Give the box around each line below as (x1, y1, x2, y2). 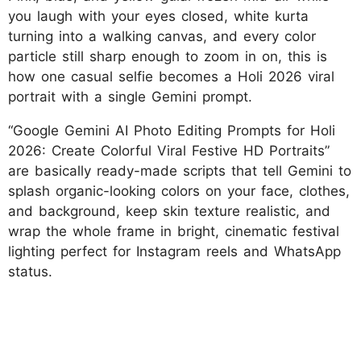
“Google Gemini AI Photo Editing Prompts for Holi (8, 122, 335, 139)
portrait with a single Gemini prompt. (8, 88, 252, 105)
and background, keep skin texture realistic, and (8, 202, 330, 219)
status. (8, 263, 52, 280)
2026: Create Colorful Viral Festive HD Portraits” (8, 142, 330, 159)
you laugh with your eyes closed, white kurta (8, 7, 309, 24)
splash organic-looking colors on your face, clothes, (8, 182, 350, 199)
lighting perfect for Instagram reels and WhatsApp (8, 243, 341, 259)
